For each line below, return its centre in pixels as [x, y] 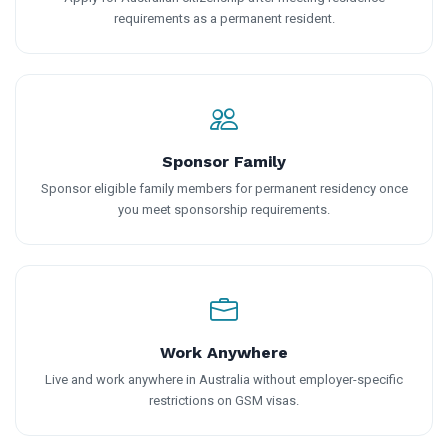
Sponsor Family [224, 162]
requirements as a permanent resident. [224, 19]
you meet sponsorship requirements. [224, 210]
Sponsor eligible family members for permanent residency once [224, 189]
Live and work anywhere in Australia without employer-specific [224, 380]
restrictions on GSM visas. [224, 401]
